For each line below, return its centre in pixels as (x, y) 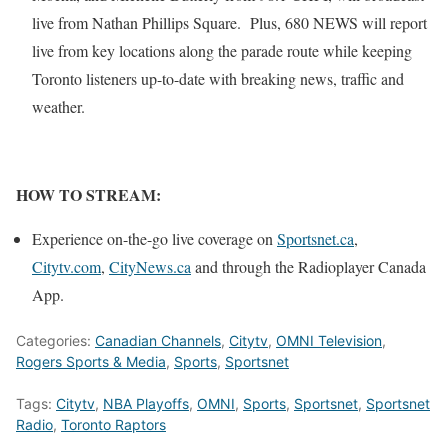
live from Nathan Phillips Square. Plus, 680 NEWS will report (229, 22)
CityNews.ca (150, 266)
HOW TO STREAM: (88, 194)
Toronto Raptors (113, 424)
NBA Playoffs (146, 403)
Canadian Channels (158, 340)
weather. (58, 106)
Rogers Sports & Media (91, 361)
